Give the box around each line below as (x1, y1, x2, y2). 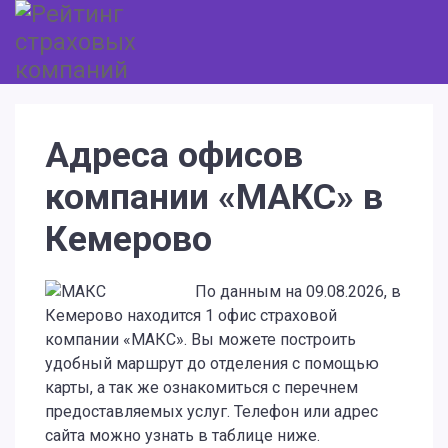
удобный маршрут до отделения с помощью (45, 354, 379, 373)
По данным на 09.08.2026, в (195, 282, 401, 301)
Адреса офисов (45, 134, 303, 176)
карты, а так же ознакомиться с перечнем (45, 378, 358, 397)
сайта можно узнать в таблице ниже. (45, 426, 320, 445)
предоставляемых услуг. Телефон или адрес (45, 402, 378, 421)
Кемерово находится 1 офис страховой (45, 306, 337, 325)
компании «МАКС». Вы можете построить (45, 330, 356, 349)
